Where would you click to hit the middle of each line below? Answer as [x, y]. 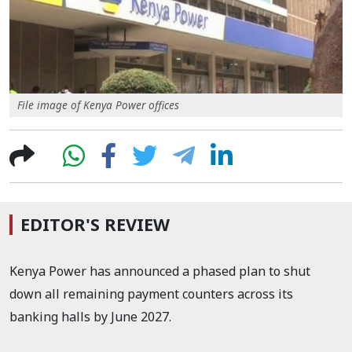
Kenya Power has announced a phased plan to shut [160, 271]
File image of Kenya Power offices [98, 104]
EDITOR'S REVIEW [95, 224]
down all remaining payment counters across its [151, 293]
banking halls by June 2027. [90, 316]
